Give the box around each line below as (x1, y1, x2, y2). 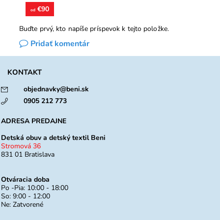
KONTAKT (7, 67, 42, 78)
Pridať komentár (30, 38, 89, 50)
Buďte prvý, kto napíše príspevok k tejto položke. (19, 24, 169, 34)
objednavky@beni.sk (23, 84, 89, 94)
